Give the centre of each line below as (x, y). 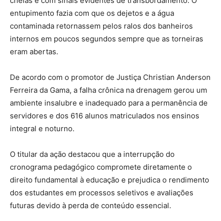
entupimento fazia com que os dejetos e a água (92, 13)
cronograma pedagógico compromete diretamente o (101, 167)
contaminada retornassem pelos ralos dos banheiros (101, 26)
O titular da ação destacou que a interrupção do (92, 154)
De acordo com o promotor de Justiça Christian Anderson (110, 77)
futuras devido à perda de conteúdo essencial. (91, 205)
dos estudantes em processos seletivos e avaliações (102, 192)
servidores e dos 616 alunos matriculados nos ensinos (105, 115)
